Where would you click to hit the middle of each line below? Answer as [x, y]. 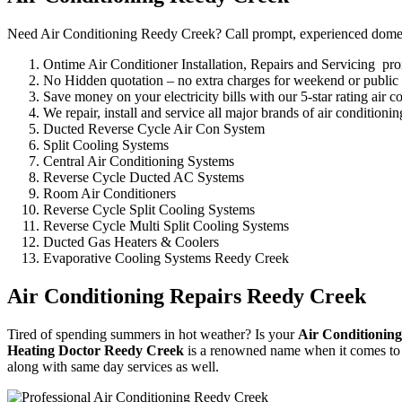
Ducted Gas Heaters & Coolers [131, 241]
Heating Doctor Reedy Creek [96, 350]
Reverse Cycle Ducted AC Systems [144, 177]
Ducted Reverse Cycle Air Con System [154, 128]
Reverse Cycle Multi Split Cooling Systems [166, 225]
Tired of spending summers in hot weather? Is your [153, 334]
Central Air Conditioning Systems [139, 161]
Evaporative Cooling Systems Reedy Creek [166, 258]
